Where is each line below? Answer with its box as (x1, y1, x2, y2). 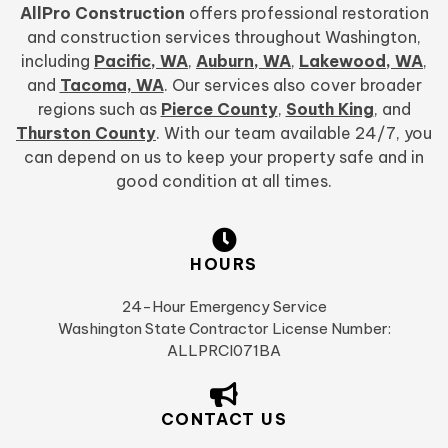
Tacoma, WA (59, 74, 164, 95)
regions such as (37, 98, 161, 119)
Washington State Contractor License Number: (57, 319, 391, 339)
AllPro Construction (19, 2, 185, 23)
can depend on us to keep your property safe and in (24, 146, 424, 167)
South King (285, 98, 374, 119)
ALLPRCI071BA (167, 341, 281, 361)
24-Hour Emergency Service (121, 297, 327, 317)
